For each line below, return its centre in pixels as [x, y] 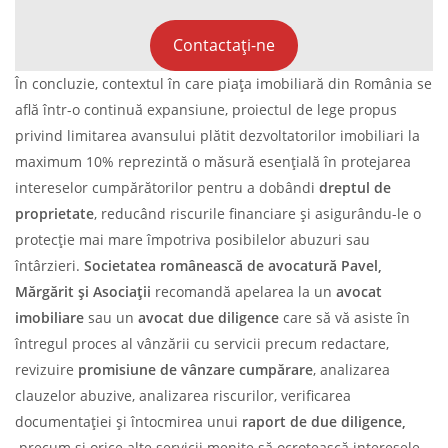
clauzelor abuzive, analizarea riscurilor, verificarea [183, 395]
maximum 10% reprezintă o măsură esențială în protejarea [213, 161]
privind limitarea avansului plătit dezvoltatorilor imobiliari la [217, 135]
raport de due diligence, [324, 421]
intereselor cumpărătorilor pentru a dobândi [167, 187]
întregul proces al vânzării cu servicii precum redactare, [202, 343]
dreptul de [355, 187]
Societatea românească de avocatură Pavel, [233, 265]
